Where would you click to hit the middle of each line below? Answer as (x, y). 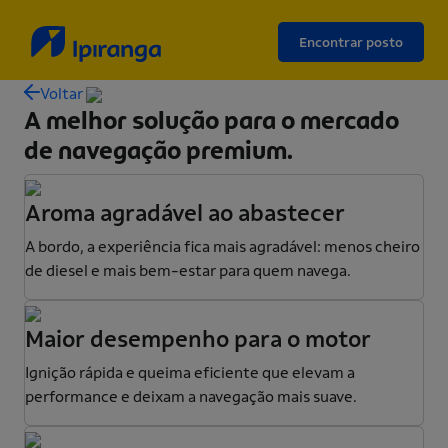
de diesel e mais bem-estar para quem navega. (188, 270)
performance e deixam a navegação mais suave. (191, 396)
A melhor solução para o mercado (211, 120)
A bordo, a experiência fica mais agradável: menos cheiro (222, 246)
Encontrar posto (351, 42)
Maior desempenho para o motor (198, 339)
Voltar (61, 93)
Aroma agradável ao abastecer (185, 213)
